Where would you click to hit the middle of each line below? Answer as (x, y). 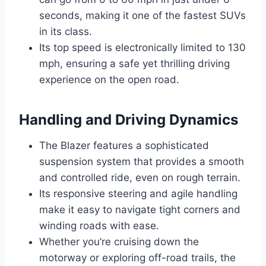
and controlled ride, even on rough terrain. (140, 178)
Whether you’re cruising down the (119, 242)
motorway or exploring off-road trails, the (137, 258)
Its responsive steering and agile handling (138, 194)
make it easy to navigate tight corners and (140, 210)
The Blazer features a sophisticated (124, 146)
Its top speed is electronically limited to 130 (142, 48)
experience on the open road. (109, 80)
